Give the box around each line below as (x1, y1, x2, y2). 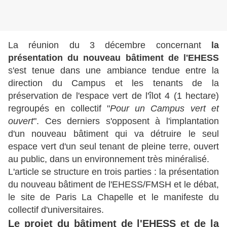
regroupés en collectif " (8, 103, 110, 114)
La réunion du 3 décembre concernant (8, 40, 211, 51)
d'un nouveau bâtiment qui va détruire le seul (8, 129, 219, 139)
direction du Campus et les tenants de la (8, 78, 219, 89)
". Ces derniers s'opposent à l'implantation (33, 116, 219, 127)
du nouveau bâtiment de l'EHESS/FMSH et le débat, (8, 179, 219, 190)
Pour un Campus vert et (109, 103, 219, 114)
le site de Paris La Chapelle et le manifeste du (8, 192, 219, 203)
